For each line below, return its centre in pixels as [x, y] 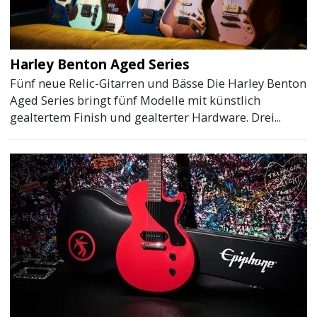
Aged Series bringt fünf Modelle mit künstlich [136, 100]
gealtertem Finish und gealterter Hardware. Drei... [146, 117]
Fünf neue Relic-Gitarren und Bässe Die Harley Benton [158, 83]
